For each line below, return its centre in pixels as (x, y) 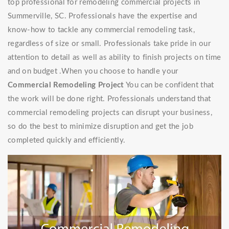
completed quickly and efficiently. (67, 140)
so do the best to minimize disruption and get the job (100, 127)
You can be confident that (169, 85)
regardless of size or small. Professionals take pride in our (109, 44)
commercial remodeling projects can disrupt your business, (110, 113)
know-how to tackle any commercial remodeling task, (101, 30)
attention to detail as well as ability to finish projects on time (114, 58)
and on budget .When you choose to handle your (93, 71)
